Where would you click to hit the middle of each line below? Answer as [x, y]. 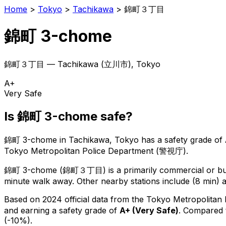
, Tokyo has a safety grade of [166, 139]
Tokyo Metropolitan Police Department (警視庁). [96, 151]
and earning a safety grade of [62, 210]
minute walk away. [39, 181]
